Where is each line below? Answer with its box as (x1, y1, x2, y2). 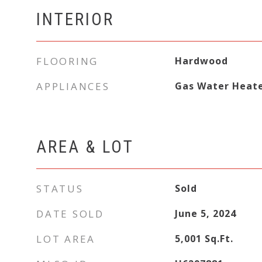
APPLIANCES (36, 80, 110, 93)
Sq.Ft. (204, 232, 233, 245)
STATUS (36, 182, 84, 195)
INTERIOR (36, 9, 114, 29)
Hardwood (174, 54, 228, 67)
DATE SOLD (36, 207, 104, 220)
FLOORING (36, 54, 98, 68)
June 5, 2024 (174, 207, 236, 220)
